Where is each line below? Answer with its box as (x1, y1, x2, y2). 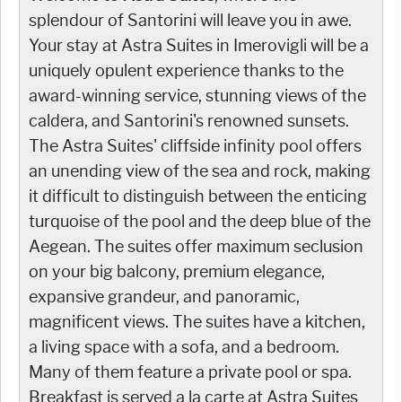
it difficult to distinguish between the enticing (29, 186, 367, 206)
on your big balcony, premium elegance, (29, 261, 325, 282)
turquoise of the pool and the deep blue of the (29, 211, 371, 232)
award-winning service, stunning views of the (29, 85, 366, 106)
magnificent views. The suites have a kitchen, (29, 311, 365, 332)
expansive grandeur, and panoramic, (29, 286, 300, 307)
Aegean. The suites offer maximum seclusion (29, 236, 363, 257)
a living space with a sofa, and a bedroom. (29, 336, 339, 357)
